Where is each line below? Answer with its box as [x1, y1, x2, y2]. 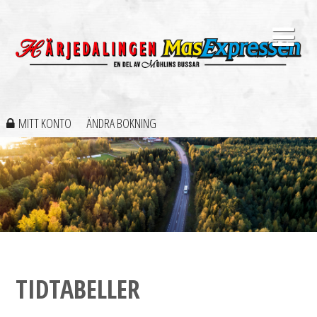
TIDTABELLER [16, 272, 140, 307]
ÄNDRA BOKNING [86, 115, 156, 132]
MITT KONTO [18, 115, 71, 132]
